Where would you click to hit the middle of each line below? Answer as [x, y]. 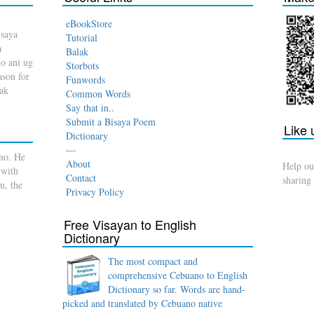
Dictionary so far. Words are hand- [177, 289]
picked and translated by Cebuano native [143, 303]
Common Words [98, 93]
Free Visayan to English [130, 224]
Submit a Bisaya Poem [111, 121]
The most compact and [153, 261]
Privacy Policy [95, 191]
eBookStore [89, 23]
